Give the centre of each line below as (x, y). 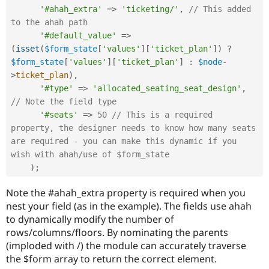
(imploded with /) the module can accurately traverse (126, 245)
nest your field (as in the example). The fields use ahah (129, 206)
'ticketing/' (150, 9)
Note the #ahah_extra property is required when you (126, 192)
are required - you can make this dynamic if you (124, 141)
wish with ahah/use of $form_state (90, 154)
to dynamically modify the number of (90, 219)
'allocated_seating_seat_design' (167, 88)
